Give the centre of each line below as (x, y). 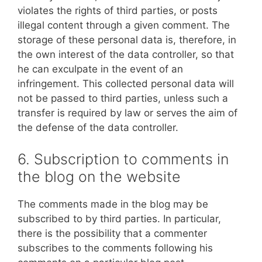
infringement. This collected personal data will (126, 84)
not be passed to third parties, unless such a (123, 98)
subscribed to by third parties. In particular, (119, 218)
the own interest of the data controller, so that (126, 54)
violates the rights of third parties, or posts (118, 11)
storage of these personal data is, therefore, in (127, 40)
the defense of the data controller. (98, 127)
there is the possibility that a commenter (112, 233)
